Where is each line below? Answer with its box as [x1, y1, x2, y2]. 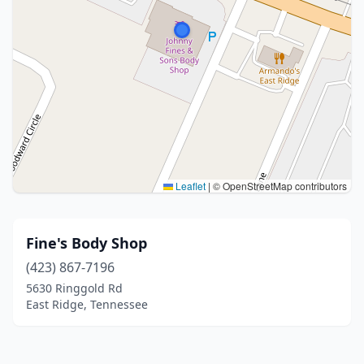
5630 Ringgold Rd [26, 280, 123, 296]
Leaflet [173, 179, 206, 193]
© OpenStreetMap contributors [210, 179, 347, 193]
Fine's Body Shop [26, 233, 147, 253]
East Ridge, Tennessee [26, 297, 148, 312]
